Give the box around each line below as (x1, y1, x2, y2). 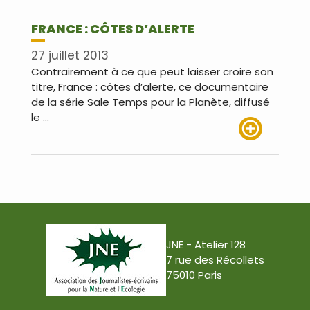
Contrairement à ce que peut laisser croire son (31, 64, 273, 80)
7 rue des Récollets (166, 253, 264, 268)
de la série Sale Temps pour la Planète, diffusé (31, 95, 270, 110)
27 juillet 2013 (31, 47, 109, 64)
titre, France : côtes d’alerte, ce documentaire (31, 80, 268, 95)
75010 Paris (166, 268, 222, 283)
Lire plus (239, 140, 279, 156)
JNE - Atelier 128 (166, 237, 246, 253)
